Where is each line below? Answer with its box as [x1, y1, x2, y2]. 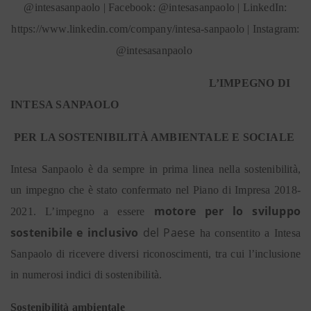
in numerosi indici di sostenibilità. [10, 269, 165, 280]
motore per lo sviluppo [153, 203, 301, 219]
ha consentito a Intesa [199, 227, 301, 239]
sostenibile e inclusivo [10, 225, 139, 240]
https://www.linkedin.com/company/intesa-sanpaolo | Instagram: [11, 23, 300, 35]
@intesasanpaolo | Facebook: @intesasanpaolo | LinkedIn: [24, 1, 287, 13]
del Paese [138, 225, 200, 240]
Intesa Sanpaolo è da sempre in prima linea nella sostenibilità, [10, 163, 301, 175]
